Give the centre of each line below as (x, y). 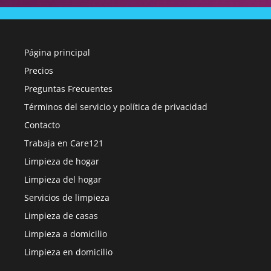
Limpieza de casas (61, 216)
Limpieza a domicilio (66, 234)
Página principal (57, 52)
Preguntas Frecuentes (68, 89)
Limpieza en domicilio (68, 252)
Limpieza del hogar (63, 179)
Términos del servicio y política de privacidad (116, 107)
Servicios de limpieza (67, 198)
